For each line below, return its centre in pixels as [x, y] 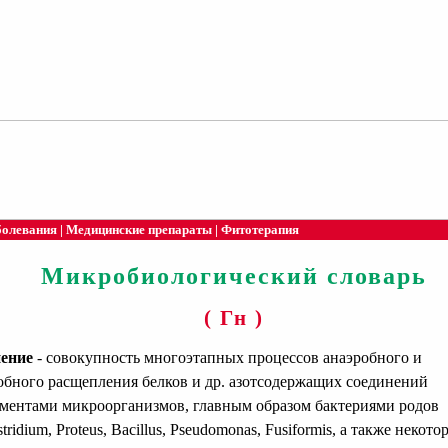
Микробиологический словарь [234, 276]
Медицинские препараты [139, 229]
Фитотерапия [260, 229]
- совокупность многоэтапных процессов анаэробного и [227, 357]
